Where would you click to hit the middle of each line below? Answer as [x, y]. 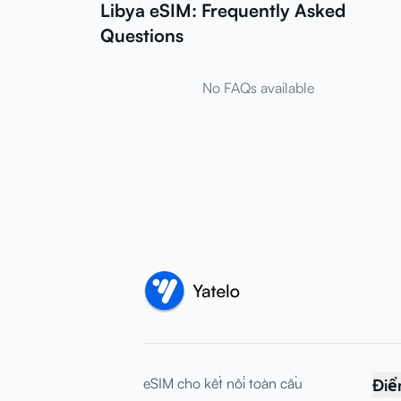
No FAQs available [258, 87]
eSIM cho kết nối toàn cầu [223, 383]
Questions [142, 35]
